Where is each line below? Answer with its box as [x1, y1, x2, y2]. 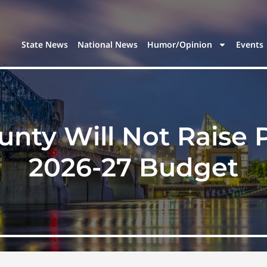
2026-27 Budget [29, 151, 238, 183]
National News [77, 39, 138, 51]
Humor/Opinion [147, 39, 213, 51]
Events [236, 39, 264, 51]
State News [21, 39, 69, 51]
